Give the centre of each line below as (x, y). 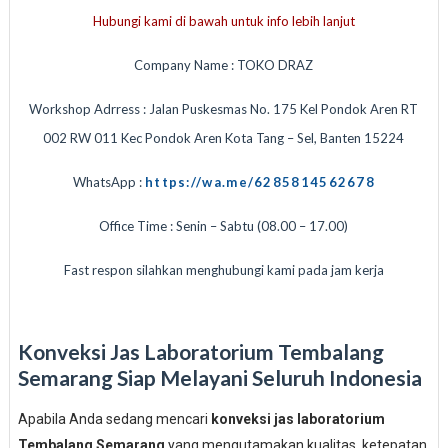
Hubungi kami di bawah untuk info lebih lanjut (223, 21)
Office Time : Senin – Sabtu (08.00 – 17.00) (224, 226)
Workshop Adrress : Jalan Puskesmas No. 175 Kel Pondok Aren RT (224, 109)
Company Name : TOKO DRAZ (224, 65)
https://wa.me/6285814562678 (260, 182)
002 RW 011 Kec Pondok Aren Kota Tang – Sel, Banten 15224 (224, 138)
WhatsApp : (108, 182)
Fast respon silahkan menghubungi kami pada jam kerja (223, 270)
